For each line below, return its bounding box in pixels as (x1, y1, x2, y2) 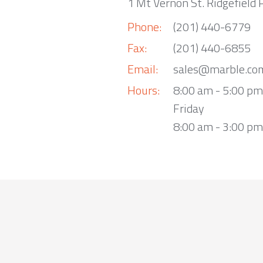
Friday (173, 99, 204, 117)
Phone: (127, 17, 161, 36)
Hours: (127, 80, 160, 99)
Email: (127, 59, 158, 78)
